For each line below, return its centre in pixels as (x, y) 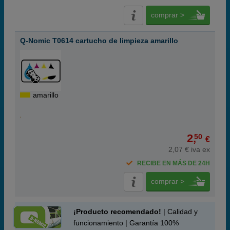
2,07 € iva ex (189, 149)
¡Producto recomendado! (117, 212)
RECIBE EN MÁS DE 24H (174, 163)
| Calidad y (179, 212)
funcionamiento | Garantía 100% (126, 223)
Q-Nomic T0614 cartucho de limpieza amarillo (99, 41)
